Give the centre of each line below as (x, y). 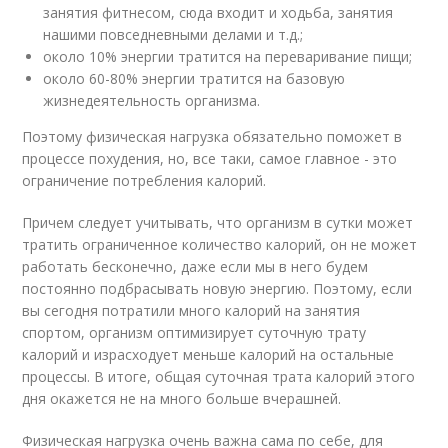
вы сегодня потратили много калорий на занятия (191, 310)
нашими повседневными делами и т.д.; (173, 34)
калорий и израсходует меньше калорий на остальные (208, 354)
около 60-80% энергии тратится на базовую (194, 78)
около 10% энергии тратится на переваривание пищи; (228, 56)
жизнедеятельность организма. (152, 100)
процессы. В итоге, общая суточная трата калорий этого (219, 376)
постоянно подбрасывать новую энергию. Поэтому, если (217, 288)
